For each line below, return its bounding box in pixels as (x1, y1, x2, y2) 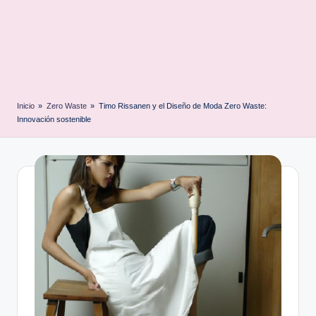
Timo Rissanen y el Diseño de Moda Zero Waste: (98, 102, 267, 110)
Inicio (17, 102, 35, 110)
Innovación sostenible (17, 115, 91, 123)
